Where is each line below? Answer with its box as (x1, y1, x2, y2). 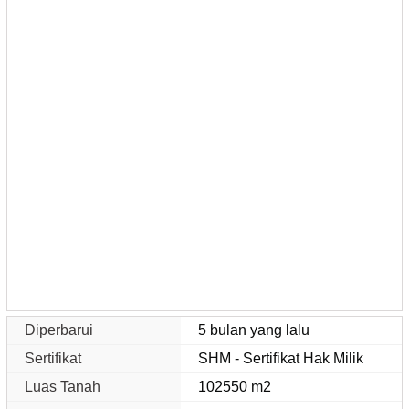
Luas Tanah (25, 378, 100, 394)
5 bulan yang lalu (198, 321, 310, 338)
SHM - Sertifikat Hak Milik (198, 350, 364, 366)
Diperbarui (25, 321, 93, 338)
